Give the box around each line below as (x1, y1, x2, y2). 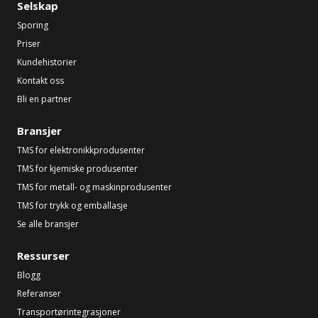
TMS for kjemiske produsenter (17, 162, 138, 175)
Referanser (17, 287, 61, 300)
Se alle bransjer (17, 217, 79, 230)
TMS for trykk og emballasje (17, 199, 128, 212)
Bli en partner (17, 92, 72, 105)
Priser (17, 37, 40, 50)
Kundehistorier (17, 55, 77, 68)
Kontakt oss (17, 74, 64, 87)
